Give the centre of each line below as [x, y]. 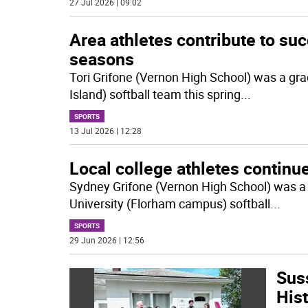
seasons [101, 59]
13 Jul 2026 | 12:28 [105, 131]
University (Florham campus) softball [169, 203]
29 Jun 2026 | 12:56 [107, 240]
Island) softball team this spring [155, 94]
